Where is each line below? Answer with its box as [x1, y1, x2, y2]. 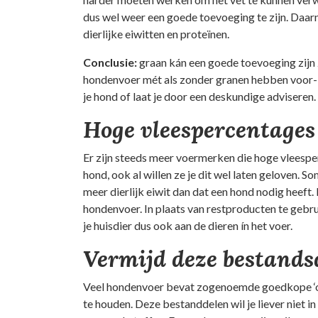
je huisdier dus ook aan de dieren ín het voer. [83, 219, 292, 232]
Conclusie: [83, 55, 137, 69]
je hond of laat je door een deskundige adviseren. [83, 89, 316, 103]
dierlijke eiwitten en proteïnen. [83, 27, 229, 40]
